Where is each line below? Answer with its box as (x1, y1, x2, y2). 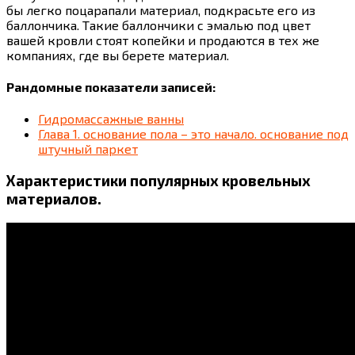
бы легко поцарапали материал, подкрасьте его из (6, 2, 315, 17)
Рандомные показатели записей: (6, 79, 216, 95)
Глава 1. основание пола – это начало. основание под (38, 126, 349, 142)
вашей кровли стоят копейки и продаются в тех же (6, 32, 319, 48)
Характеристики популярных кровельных (6, 171, 311, 190)
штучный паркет (38, 141, 138, 157)
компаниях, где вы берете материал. (6, 47, 229, 63)
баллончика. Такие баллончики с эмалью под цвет (6, 17, 311, 32)
